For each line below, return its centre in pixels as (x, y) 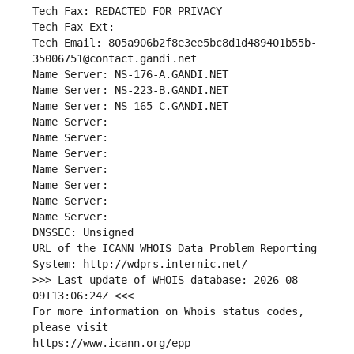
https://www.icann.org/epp (111, 343)
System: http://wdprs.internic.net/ (140, 264)
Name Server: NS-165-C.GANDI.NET (130, 106)
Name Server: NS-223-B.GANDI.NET (130, 90)
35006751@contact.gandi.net (115, 59)
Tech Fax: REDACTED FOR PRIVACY (127, 11)
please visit (70, 328)
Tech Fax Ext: (73, 27)
